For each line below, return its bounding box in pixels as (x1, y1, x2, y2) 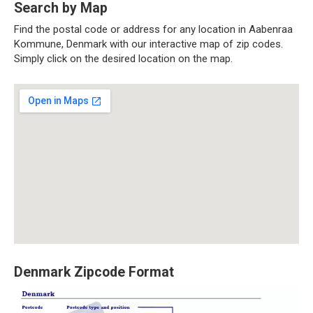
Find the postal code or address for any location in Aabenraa (14, 22, 293, 36)
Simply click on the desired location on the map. (14, 52, 233, 65)
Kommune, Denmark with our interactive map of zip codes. (14, 37, 283, 50)
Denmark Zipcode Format (14, 263, 174, 280)
